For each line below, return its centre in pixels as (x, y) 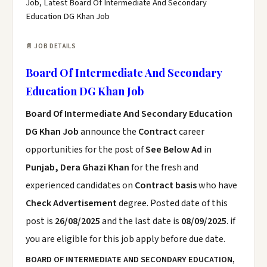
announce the (108, 132)
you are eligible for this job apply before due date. (125, 239)
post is (40, 221)
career (192, 132)
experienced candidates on (80, 185)
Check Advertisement (72, 203)
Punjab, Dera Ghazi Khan (77, 167)
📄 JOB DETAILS (51, 46)
